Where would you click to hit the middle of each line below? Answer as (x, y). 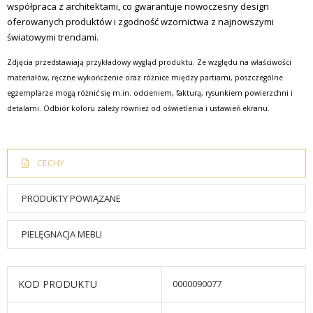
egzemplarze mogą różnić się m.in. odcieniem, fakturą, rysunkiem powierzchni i (150, 93)
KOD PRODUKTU (58, 284)
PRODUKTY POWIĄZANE (71, 199)
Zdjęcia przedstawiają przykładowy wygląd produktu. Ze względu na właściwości (149, 63)
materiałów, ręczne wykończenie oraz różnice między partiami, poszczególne (145, 78)
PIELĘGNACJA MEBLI (62, 234)
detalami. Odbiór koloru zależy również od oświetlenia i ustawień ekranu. (138, 109)
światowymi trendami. (53, 37)
